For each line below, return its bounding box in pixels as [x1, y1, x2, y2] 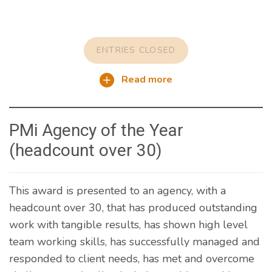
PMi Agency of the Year [9, 120, 183, 141]
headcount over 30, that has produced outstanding [9, 200, 257, 216]
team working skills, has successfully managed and [9, 234, 260, 250]
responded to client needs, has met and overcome [9, 251, 254, 267]
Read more [118, 73, 173, 87]
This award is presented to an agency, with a [9, 183, 226, 199]
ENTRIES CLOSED [96, 44, 176, 56]
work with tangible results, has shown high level [9, 217, 248, 233]
